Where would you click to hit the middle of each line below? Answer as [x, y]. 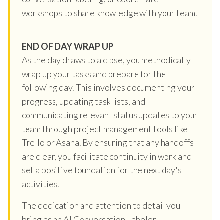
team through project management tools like [105, 128]
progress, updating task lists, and [83, 101]
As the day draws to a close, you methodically [106, 60]
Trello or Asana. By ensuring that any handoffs [108, 142]
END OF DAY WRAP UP [68, 46]
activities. [41, 183]
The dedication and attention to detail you [101, 205]
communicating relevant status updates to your [110, 115]
